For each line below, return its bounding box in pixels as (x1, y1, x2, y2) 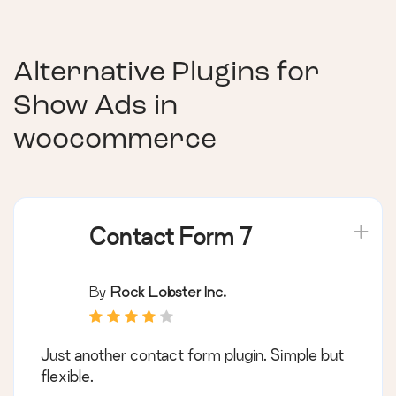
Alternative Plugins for (13, 58, 320, 88)
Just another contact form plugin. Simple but (41, 346, 344, 363)
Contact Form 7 (89, 223, 253, 249)
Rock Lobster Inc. (110, 282, 226, 300)
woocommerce (13, 126, 217, 155)
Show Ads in (13, 92, 178, 121)
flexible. (41, 367, 94, 385)
